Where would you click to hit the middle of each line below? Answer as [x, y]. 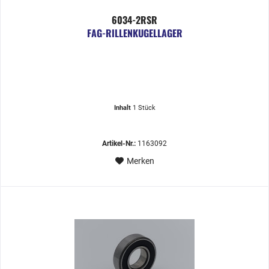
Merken [140, 161]
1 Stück [144, 107]
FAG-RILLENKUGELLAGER [134, 33]
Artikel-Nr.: [119, 143]
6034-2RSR [135, 20]
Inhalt [123, 107]
